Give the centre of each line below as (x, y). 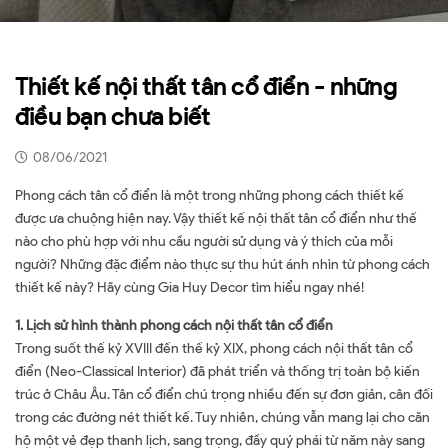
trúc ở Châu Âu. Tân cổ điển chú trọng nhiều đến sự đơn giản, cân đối (224, 394)
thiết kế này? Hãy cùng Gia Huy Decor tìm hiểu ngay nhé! (189, 287)
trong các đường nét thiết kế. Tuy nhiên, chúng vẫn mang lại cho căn (222, 417)
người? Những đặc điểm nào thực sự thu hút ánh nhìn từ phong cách (222, 264)
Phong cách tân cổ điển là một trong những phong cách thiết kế (209, 195)
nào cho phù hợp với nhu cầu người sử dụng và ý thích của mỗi (204, 241)
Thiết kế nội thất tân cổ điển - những (206, 86)
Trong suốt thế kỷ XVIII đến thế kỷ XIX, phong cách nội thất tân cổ (214, 348)
